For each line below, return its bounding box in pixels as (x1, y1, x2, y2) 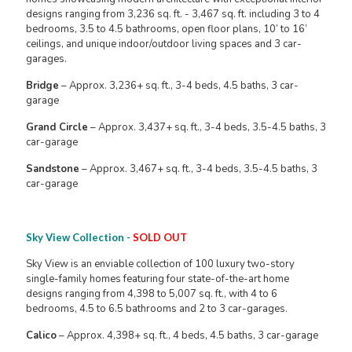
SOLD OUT (133, 231, 187, 244)
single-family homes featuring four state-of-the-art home (26, 272, 289, 287)
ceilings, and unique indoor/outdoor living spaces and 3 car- (26, 37, 302, 52)
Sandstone (26, 162, 79, 177)
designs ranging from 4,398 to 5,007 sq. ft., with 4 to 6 (26, 287, 277, 302)
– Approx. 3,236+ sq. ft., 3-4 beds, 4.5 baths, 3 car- (59, 79, 299, 93)
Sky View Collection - (26, 231, 133, 244)
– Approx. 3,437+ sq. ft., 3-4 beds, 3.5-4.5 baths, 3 (88, 120, 326, 135)
